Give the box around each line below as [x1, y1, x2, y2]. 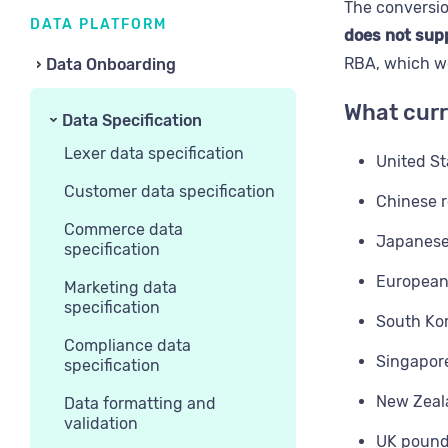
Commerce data [64, 220, 183, 239]
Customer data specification [64, 182, 275, 201]
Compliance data [64, 336, 191, 355]
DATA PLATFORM [30, 16, 167, 33]
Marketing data [64, 278, 177, 297]
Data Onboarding [46, 55, 176, 74]
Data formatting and [64, 394, 216, 413]
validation [64, 414, 138, 433]
